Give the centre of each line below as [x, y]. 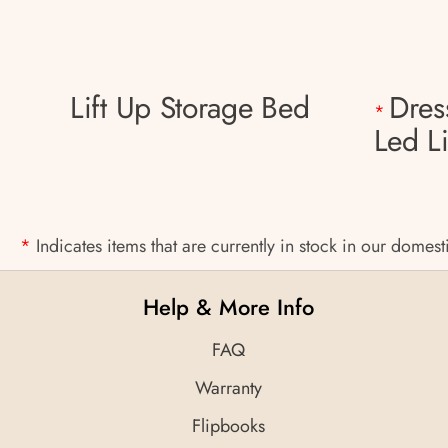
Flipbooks [228, 425]
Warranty [228, 387]
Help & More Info [228, 306]
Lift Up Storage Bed [190, 107]
